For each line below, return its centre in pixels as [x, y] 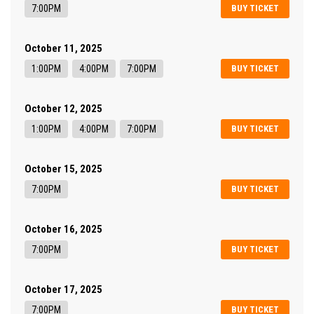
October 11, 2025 [63, 49]
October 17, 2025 [63, 290]
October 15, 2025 [63, 169]
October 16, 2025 [63, 230]
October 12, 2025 [63, 109]
